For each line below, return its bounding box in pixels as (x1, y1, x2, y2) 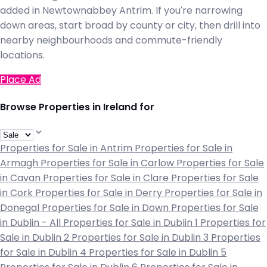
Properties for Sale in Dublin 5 (89, 247, 226, 258)
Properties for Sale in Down (42, 203, 171, 213)
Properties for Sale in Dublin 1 (63, 218, 200, 228)
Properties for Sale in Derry (35, 188, 164, 198)
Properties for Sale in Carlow (41, 158, 176, 169)
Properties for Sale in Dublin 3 (72, 232, 211, 243)
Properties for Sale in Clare (43, 173, 171, 184)
